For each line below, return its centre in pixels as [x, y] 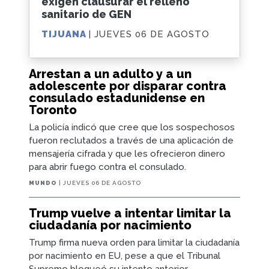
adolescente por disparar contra [128, 86]
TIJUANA [65, 35]
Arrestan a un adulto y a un [110, 74]
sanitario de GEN [86, 14]
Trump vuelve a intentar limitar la [130, 213]
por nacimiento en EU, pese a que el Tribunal [125, 255]
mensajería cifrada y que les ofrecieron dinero [127, 153]
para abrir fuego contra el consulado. [107, 167]
